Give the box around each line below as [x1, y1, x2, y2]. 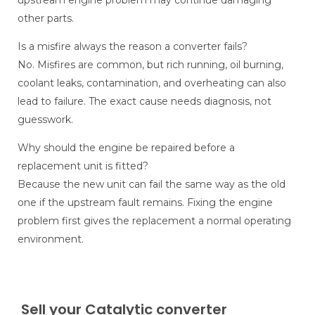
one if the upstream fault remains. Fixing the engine [18, 196, 273, 210]
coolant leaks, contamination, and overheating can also [18, 77, 286, 90]
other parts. [18, 12, 74, 25]
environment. [18, 233, 84, 246]
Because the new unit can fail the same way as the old [18, 178, 285, 191]
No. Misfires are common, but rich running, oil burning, [18, 58, 283, 72]
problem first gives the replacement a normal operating [18, 214, 291, 228]
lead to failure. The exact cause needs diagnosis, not [18, 95, 271, 108]
